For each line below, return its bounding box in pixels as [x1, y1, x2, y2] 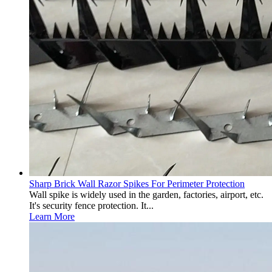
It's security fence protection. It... [29, 200, 154, 211]
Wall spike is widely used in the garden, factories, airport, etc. [29, 189, 263, 200]
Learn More [29, 211, 75, 222]
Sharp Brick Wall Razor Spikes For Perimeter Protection [29, 178, 245, 189]
